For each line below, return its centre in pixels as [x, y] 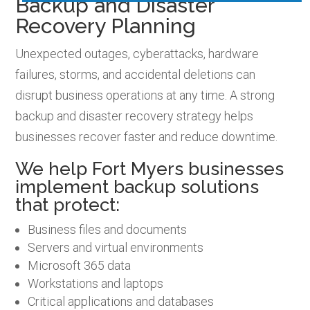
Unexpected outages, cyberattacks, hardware [137, 53]
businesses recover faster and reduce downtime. [147, 136]
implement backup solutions [137, 186]
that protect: [68, 204]
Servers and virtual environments [116, 247]
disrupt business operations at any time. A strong [145, 95]
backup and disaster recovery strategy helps [135, 116]
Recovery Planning [106, 26]
